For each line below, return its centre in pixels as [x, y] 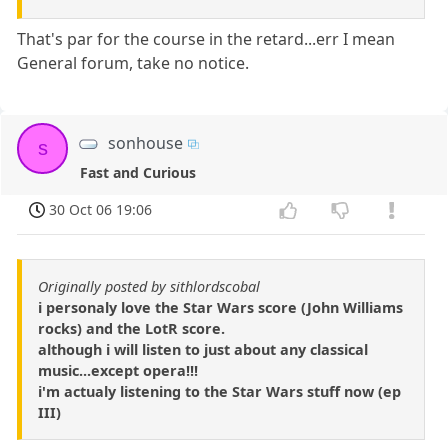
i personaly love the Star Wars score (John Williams [220, 308]
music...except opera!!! [118, 371]
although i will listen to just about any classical [203, 350]
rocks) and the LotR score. [131, 329]
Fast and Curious [138, 172]
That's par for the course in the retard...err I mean [206, 38]
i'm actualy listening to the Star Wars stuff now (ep [219, 392]
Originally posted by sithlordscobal [149, 287]
